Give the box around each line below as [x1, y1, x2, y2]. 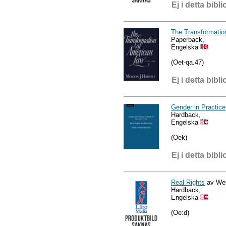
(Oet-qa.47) [171, 58, 204, 66]
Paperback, [171, 35, 204, 43]
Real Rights [171, 178, 205, 186]
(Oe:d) [171, 208, 189, 216]
